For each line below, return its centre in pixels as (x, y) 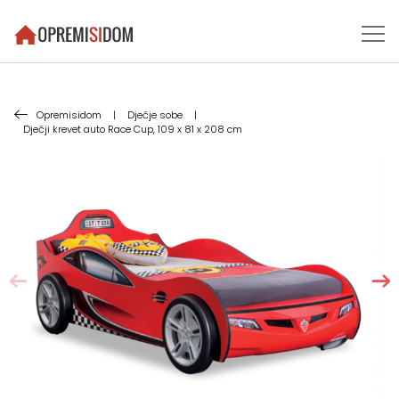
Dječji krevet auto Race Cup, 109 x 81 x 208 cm (133, 129)
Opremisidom (69, 115)
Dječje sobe (155, 115)
